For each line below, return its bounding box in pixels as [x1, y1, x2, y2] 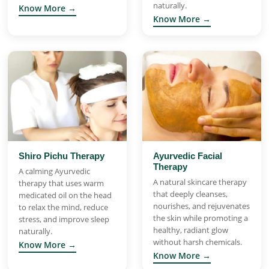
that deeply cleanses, [153, 188, 228, 199]
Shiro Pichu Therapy [19, 150, 104, 161]
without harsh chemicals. [153, 236, 242, 247]
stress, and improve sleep [19, 213, 109, 225]
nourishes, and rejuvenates [153, 200, 250, 211]
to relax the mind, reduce [19, 201, 108, 213]
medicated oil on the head [19, 189, 112, 201]
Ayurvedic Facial [153, 150, 222, 161]
